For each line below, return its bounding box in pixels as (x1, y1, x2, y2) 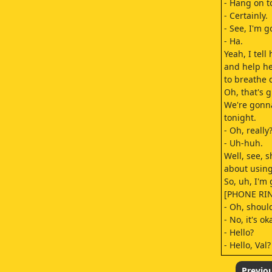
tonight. (223, 112, 256, 123)
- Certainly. (223, 10, 268, 21)
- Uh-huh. (223, 137, 263, 149)
